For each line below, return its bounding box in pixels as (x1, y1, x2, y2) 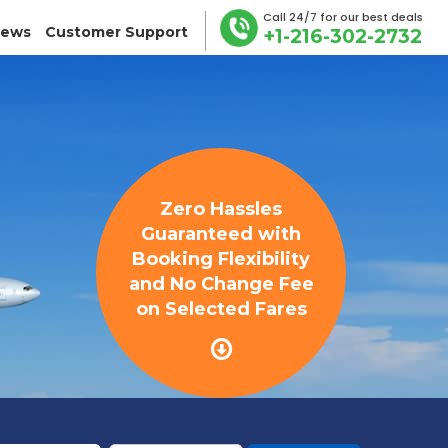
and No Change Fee (128, 273, 314, 295)
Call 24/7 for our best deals (263, 9, 423, 25)
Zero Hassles (160, 198, 282, 220)
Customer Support (45, 23, 188, 41)
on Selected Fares (135, 298, 307, 320)
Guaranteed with (141, 223, 301, 245)
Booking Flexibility (132, 248, 310, 270)
